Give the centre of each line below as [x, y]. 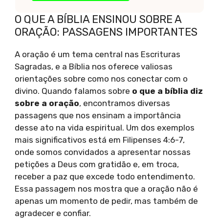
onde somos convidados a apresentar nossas [103, 152]
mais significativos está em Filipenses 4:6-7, [100, 140]
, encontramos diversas [125, 103]
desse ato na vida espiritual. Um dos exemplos [105, 128]
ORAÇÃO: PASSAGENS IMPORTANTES [106, 32]
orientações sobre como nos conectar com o [101, 79]
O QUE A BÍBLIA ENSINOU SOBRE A [98, 20]
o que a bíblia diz [167, 91]
